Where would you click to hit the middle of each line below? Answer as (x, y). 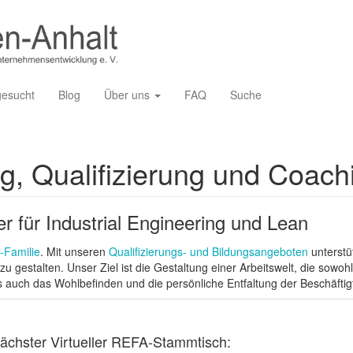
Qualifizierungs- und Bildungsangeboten (208, 251)
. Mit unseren (74, 251)
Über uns (128, 95)
